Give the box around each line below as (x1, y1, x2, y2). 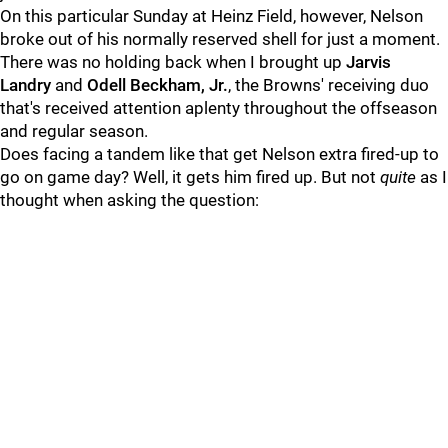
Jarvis (346, 52, 391, 72)
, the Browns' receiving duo (228, 75, 429, 95)
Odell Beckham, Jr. (87, 75, 228, 95)
